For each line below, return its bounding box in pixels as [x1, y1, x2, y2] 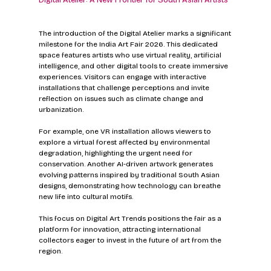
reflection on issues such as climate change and [38, 94, 205, 103]
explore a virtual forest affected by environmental [38, 138, 212, 147]
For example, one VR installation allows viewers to [38, 127, 213, 136]
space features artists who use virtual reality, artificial [38, 51, 223, 60]
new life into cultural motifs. [38, 192, 133, 201]
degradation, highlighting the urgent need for [38, 149, 194, 158]
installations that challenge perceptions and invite [38, 83, 211, 93]
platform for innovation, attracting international [38, 225, 203, 234]
